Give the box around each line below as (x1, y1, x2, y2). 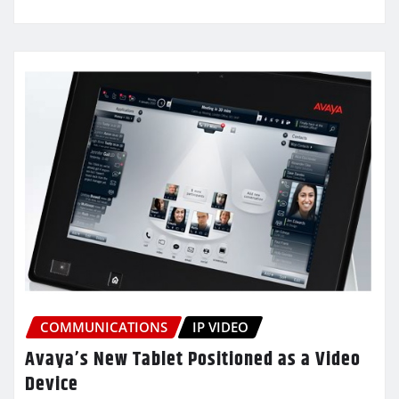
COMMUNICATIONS (40, 318, 167, 337)
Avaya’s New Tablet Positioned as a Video (25, 344, 361, 375)
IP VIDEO (192, 318, 248, 337)
